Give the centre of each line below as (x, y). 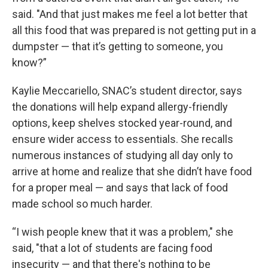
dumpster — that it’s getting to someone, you (118, 46)
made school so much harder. (82, 204)
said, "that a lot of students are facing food (112, 248)
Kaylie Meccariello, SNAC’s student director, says (127, 91)
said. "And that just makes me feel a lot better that (130, 14)
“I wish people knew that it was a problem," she (123, 232)
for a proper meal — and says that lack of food (120, 188)
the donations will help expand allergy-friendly (120, 107)
